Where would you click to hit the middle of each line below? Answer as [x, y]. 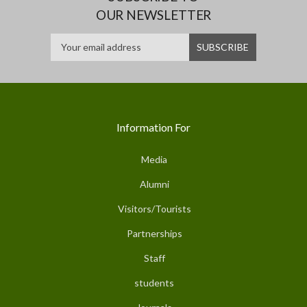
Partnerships [154, 233]
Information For [153, 127]
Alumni [154, 184]
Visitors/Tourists [154, 208]
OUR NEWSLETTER [153, 14]
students [154, 282]
